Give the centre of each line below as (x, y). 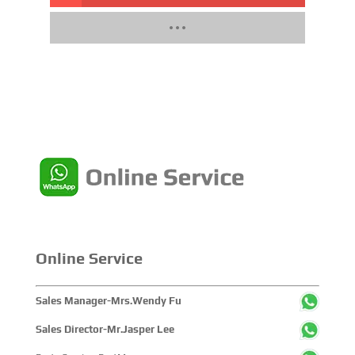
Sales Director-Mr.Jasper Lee (105, 330)
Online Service (89, 258)
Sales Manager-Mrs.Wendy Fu (108, 301)
